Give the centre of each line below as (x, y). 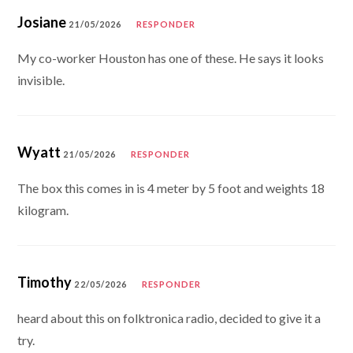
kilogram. (43, 210)
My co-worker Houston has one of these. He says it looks (171, 58)
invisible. (41, 80)
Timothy (45, 282)
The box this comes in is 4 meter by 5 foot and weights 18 (171, 188)
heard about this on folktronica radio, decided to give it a (169, 318)
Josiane (42, 22)
